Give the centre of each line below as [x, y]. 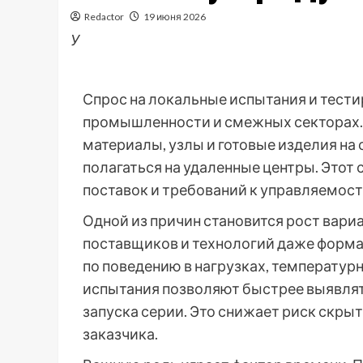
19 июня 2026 [175, 17]
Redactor [104, 17]
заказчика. [120, 334]
